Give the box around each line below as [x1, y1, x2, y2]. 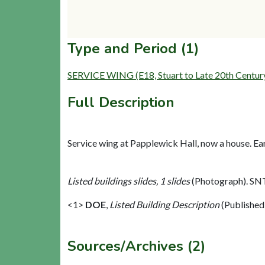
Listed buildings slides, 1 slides [67, 174, 190, 186]
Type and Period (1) [67, 38, 199, 58]
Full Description [67, 92, 174, 112]
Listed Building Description [109, 198, 219, 210]
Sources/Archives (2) [67, 236, 205, 256]
